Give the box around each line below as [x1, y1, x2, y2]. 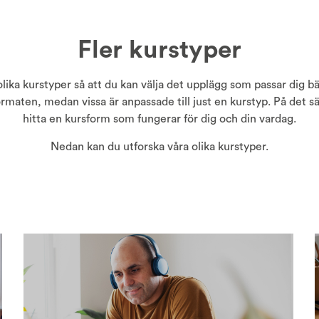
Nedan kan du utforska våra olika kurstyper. [51, 141, 268, 152]
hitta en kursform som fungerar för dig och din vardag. [23, 113, 296, 125]
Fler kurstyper [78, 38, 241, 63]
